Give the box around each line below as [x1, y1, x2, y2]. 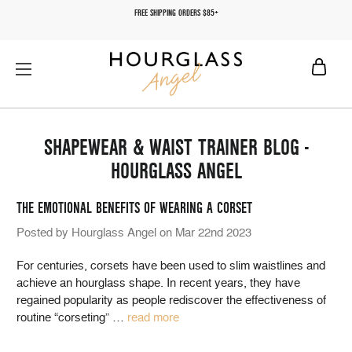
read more [127, 310, 179, 324]
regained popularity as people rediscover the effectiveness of [16, 293, 326, 307]
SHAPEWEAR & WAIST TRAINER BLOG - [43, 134, 309, 161]
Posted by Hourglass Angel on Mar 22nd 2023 [16, 225, 251, 240]
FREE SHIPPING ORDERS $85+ [134, 8, 218, 18]
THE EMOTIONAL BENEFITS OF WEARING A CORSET [16, 200, 252, 217]
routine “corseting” [16, 310, 112, 324]
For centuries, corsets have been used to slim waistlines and [16, 258, 325, 273]
